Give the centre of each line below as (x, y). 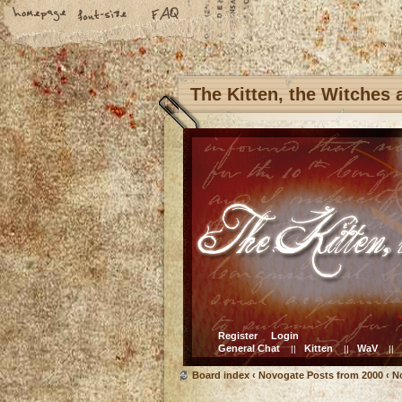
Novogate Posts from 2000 (321, 375)
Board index (221, 375)
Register (238, 336)
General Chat (249, 348)
